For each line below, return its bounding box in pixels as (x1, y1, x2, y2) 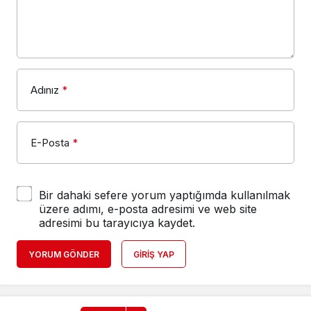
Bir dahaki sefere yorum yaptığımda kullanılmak (39, 187, 290, 202)
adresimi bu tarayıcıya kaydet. (39, 215, 195, 230)
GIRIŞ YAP (133, 249, 174, 260)
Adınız (31, 83, 59, 96)
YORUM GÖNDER (28, 249, 99, 260)
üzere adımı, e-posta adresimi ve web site (39, 201, 257, 216)
